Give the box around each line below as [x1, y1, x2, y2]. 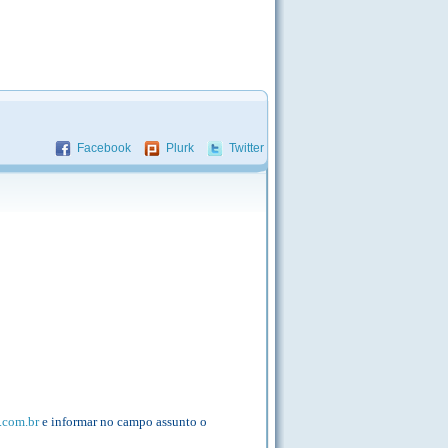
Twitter [229, 141, 264, 155]
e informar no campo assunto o [39, 414, 207, 429]
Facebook [77, 141, 131, 155]
